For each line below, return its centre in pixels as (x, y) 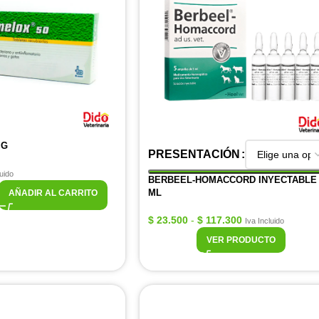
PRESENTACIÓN (194, 154)
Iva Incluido (265, 221)
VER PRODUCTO (241, 240)
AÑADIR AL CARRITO (53, 193)
